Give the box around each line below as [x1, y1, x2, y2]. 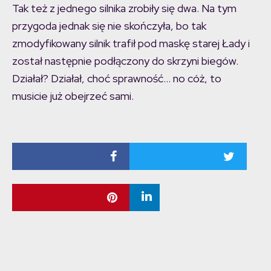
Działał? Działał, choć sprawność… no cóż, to [12, 71, 221, 85]
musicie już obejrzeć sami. [12, 88, 134, 103]
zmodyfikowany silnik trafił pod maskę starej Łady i [12, 36, 250, 50]
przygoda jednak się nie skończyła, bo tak [12, 18, 206, 33]
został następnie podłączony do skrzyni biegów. [12, 53, 238, 68]
